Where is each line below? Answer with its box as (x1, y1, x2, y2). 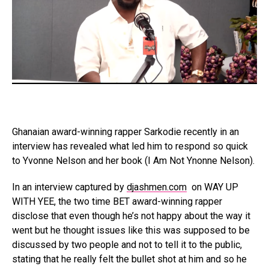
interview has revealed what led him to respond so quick (12, 141, 248, 153)
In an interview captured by (12, 181, 127, 193)
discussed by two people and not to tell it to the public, (12, 239, 242, 251)
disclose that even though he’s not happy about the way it (12, 210, 250, 222)
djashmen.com (127, 181, 187, 193)
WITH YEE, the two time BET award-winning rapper (12, 196, 222, 208)
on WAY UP (187, 181, 238, 193)
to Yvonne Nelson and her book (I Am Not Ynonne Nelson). (12, 155, 255, 167)
